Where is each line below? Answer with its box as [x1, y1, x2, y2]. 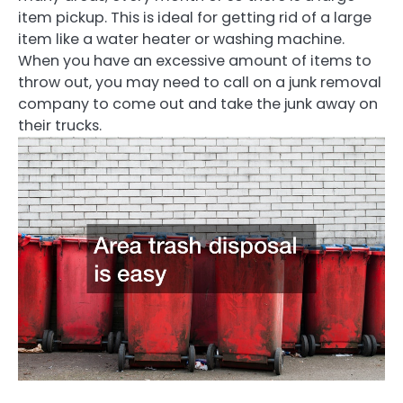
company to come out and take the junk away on [18, 93, 378, 114]
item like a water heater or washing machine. [18, 28, 345, 49]
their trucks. [18, 114, 102, 136]
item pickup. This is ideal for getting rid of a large [18, 6, 372, 28]
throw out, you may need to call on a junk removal [18, 71, 381, 93]
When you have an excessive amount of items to [18, 49, 372, 71]
